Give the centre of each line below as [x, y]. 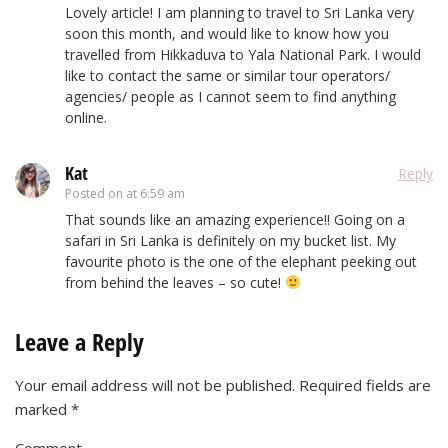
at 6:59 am [155, 193]
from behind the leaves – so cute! [175, 282]
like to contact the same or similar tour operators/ [227, 75]
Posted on [95, 193]
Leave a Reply [79, 341]
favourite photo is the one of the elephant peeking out [241, 261]
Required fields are [365, 384]
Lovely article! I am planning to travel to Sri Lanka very [239, 12]
